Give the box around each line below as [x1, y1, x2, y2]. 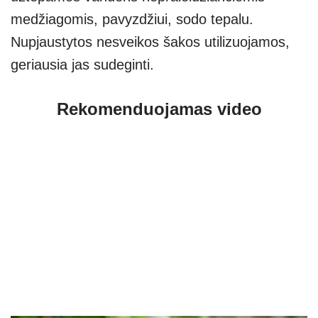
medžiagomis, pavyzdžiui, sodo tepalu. [11, 11, 253, 28]
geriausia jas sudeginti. [11, 57, 154, 73]
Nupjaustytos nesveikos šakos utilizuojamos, [11, 34, 290, 50]
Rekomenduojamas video [56, 99, 262, 119]
